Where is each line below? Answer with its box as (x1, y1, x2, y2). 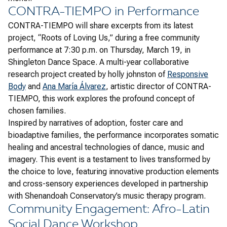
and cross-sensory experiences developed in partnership (8, 179, 208, 189)
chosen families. (8, 106, 66, 116)
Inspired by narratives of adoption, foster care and (8, 118, 183, 128)
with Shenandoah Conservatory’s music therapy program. (8, 191, 206, 201)
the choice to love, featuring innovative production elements (8, 167, 219, 177)
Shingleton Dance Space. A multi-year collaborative (8, 57, 189, 67)
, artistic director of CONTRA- (106, 82, 211, 92)
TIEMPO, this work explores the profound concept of (8, 94, 195, 104)
